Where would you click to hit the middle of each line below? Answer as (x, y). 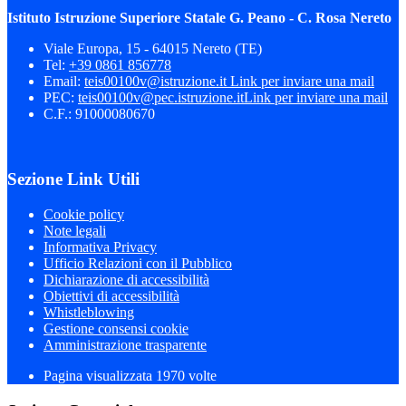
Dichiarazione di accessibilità (126, 280)
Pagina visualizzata (100, 376)
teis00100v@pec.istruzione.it (161, 97)
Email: (64, 81)
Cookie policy (84, 215)
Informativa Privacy (100, 247)
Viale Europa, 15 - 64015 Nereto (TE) (153, 48)
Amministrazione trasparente (125, 345)
